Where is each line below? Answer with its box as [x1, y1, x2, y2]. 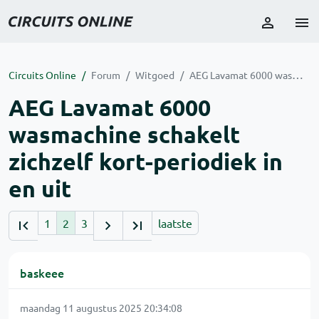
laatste [158, 216, 192, 230]
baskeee [20, 265, 64, 281]
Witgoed [135, 68, 174, 81]
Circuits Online [9, 68, 76, 81]
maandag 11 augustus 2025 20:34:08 [20, 301, 182, 314]
